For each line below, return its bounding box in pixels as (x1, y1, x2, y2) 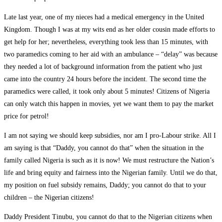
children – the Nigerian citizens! (4, 193, 94, 201)
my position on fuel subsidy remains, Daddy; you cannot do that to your (4, 181, 206, 189)
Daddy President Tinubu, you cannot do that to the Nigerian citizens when (4, 213, 212, 221)
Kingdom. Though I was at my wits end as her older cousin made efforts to (4, 25, 215, 33)
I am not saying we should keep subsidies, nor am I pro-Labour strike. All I (4, 131, 216, 139)
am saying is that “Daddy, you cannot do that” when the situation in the (4, 144, 204, 152)
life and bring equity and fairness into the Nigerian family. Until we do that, (4, 168, 218, 176)
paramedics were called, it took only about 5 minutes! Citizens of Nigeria (4, 87, 210, 95)
